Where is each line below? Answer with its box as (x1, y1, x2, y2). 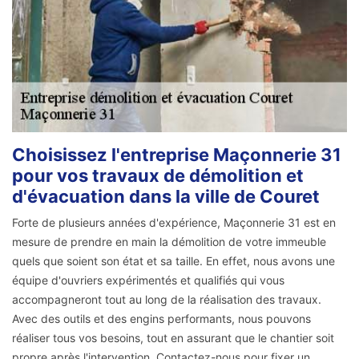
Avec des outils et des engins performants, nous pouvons (12, 312, 311, 326)
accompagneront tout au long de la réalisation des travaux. (12, 292, 321, 307)
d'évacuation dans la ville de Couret (12, 186, 320, 208)
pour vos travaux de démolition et (12, 165, 304, 187)
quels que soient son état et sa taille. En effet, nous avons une (12, 254, 335, 268)
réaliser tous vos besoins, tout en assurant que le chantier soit (12, 331, 334, 345)
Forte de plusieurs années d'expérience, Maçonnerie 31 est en (12, 216, 336, 230)
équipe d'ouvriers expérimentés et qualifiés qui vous (12, 273, 284, 288)
